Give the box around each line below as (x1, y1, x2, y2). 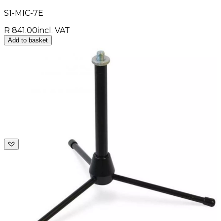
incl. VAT (37, 25, 70, 35)
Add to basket (8, 36, 48, 44)
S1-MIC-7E (4, 8, 43, 18)
